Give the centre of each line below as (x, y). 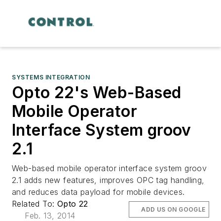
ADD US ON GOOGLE (173, 209)
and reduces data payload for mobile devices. (98, 192)
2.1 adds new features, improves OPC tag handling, (108, 180)
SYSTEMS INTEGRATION (51, 77)
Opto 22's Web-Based (97, 92)
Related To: (35, 203)
